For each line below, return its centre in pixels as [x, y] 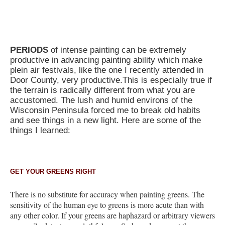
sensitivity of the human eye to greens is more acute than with [107, 204]
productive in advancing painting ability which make [106, 60]
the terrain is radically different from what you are [102, 90]
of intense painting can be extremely [117, 50]
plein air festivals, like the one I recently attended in [107, 70]
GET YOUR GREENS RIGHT [53, 172]
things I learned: [40, 131]
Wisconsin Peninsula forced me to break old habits [105, 110]
